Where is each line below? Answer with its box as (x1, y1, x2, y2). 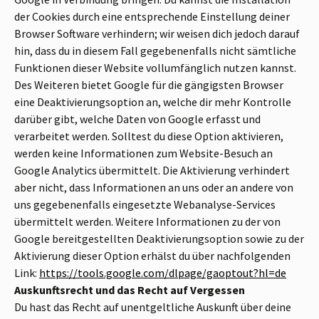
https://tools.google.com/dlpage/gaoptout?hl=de (39, 266, 286, 281)
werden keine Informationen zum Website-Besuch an (14, 146, 273, 161)
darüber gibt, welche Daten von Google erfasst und (14, 112, 261, 127)
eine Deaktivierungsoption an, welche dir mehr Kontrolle (14, 95, 291, 110)
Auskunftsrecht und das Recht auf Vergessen (14, 283, 245, 298)
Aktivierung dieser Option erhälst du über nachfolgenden (14, 249, 291, 263)
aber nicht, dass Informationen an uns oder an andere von (14, 180, 293, 195)
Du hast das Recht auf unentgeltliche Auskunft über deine (14, 300, 291, 315)
